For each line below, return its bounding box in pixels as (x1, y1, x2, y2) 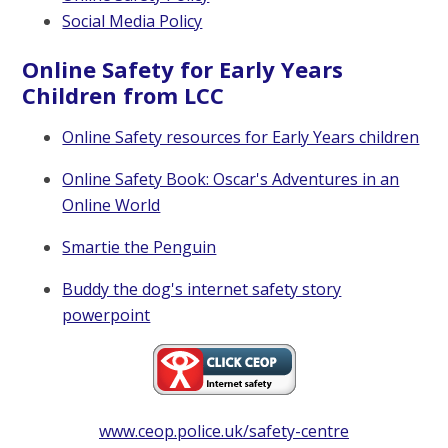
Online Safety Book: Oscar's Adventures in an (62, 168, 400, 191)
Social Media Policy (62, 10, 203, 33)
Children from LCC (22, 80, 225, 111)
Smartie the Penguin (62, 236, 217, 259)
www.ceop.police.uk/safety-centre (99, 420, 349, 443)
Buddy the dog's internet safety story (62, 278, 342, 301)
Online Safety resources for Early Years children (62, 126, 420, 149)
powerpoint (62, 304, 151, 327)
